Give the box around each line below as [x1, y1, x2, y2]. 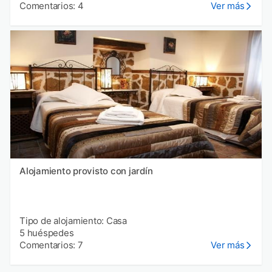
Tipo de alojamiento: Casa [19, 215, 127, 227]
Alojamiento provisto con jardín [19, 165, 153, 177]
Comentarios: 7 [19, 239, 83, 251]
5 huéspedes [19, 227, 74, 239]
